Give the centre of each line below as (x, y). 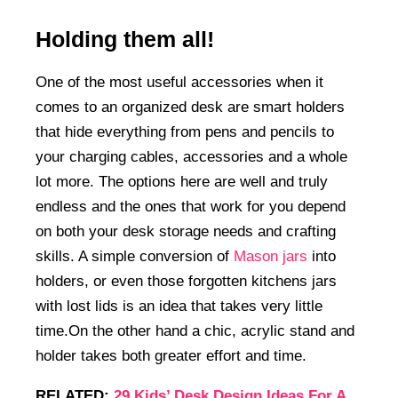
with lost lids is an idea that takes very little (179, 306)
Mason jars (271, 256)
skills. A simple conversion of (135, 256)
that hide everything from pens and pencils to (185, 131)
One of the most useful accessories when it (179, 82)
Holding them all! (125, 39)
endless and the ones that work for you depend (191, 206)
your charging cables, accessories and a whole (191, 156)
